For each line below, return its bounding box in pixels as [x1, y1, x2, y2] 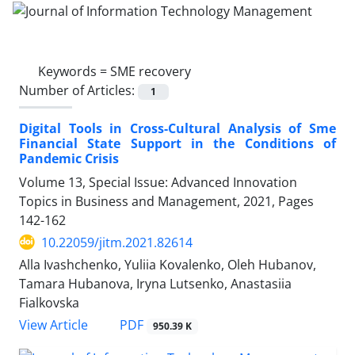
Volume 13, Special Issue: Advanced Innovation [19, 173, 297, 191]
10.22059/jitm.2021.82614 [41, 233, 193, 251]
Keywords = [38, 62, 110, 80]
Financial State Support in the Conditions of [19, 134, 336, 152]
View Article [19, 316, 88, 334]
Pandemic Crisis [19, 149, 119, 167]
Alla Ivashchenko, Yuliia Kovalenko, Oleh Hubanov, [19, 255, 316, 273]
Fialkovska [19, 293, 79, 311]
